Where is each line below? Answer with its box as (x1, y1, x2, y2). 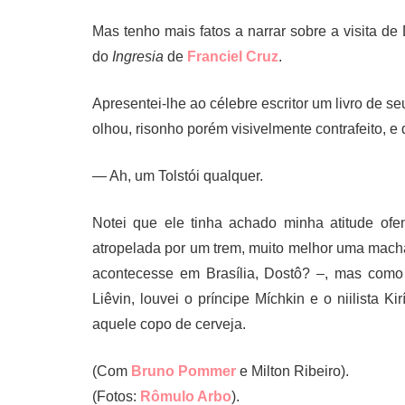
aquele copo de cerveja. (92, 316, 246, 333)
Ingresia (112, 49, 164, 65)
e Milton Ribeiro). (236, 363, 349, 380)
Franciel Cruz (187, 49, 278, 65)
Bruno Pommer (131, 363, 236, 380)
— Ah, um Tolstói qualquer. (92, 168, 263, 184)
